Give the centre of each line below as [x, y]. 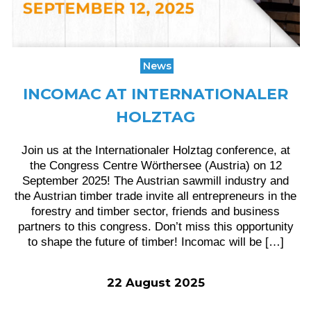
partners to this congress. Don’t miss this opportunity [155, 226]
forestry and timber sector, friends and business [155, 211]
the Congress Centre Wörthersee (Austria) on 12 [155, 165]
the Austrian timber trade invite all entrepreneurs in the [155, 196]
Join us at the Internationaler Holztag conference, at [155, 150]
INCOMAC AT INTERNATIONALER [155, 94]
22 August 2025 [155, 283]
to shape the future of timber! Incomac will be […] [155, 242]
